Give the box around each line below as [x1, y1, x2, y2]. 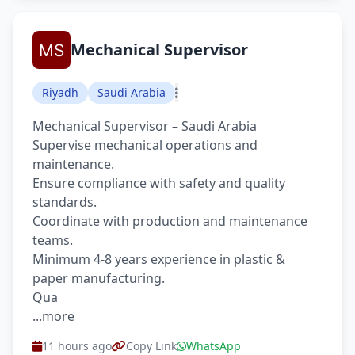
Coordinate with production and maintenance [32, 212, 307, 230]
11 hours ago [42, 338, 112, 353]
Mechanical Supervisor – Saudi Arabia [32, 117, 257, 135]
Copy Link [126, 338, 177, 353]
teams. [32, 231, 73, 249]
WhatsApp [186, 338, 241, 353]
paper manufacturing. [32, 269, 165, 287]
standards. [32, 193, 97, 211]
